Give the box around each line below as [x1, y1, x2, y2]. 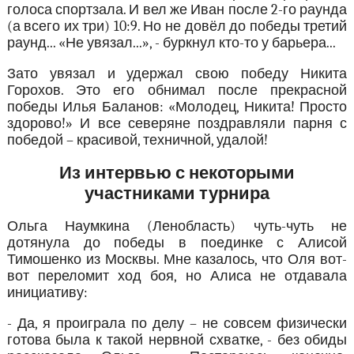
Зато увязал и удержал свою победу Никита [6, 65, 348, 82]
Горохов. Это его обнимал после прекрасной [6, 81, 348, 99]
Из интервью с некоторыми [58, 162, 295, 183]
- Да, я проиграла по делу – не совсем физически [6, 314, 348, 332]
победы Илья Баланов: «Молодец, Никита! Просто [6, 98, 348, 115]
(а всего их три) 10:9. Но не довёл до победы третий [6, 17, 348, 35]
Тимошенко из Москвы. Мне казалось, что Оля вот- [6, 250, 348, 268]
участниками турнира [84, 183, 269, 204]
